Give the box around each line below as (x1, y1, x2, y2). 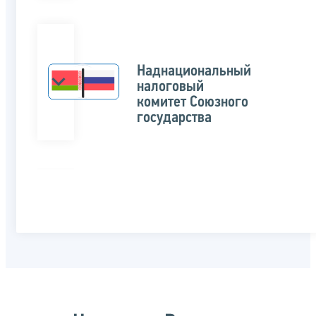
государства (137, 110, 212, 127)
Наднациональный (137, 63, 251, 80)
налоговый (137, 79, 204, 96)
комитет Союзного (137, 95, 248, 111)
